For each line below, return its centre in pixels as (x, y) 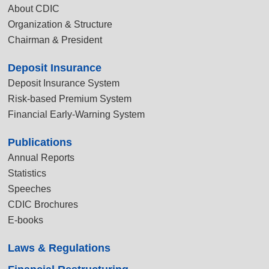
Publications (40, 142)
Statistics (27, 173)
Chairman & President (55, 40)
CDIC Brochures (43, 204)
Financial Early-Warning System (77, 114)
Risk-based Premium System (70, 99)
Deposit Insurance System (64, 83)
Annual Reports (41, 158)
